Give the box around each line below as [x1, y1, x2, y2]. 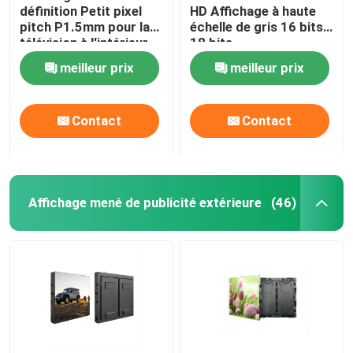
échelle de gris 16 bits [190, 18, 324, 35]
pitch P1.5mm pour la [20, 18, 150, 35]
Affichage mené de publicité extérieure [28, 194, 262, 210]
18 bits [190, 34, 233, 50]
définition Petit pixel [20, 2, 143, 19]
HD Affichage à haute [190, 2, 317, 19]
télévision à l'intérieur [20, 34, 149, 50]
